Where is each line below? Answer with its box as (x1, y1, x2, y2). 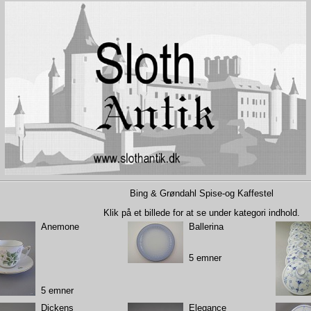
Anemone (40, 221, 79, 232)
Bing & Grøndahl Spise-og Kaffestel (129, 187, 274, 199)
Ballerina (188, 221, 224, 232)
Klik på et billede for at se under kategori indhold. (103, 207, 300, 218)
